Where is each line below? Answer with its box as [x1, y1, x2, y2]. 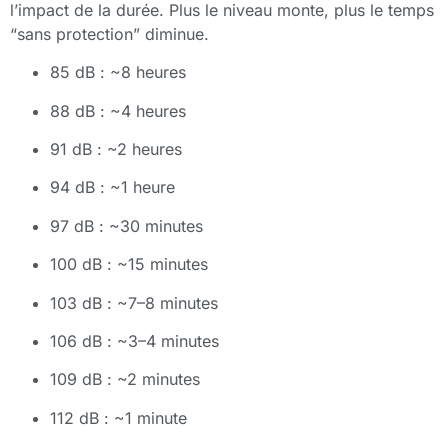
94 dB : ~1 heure [50, 177, 175, 198]
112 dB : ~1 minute [50, 407, 187, 428]
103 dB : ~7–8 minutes [50, 292, 218, 313]
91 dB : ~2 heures [50, 139, 182, 160]
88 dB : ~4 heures [50, 100, 186, 121]
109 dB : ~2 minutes [50, 369, 200, 390]
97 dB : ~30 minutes [50, 215, 203, 236]
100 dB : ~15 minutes [50, 254, 208, 275]
